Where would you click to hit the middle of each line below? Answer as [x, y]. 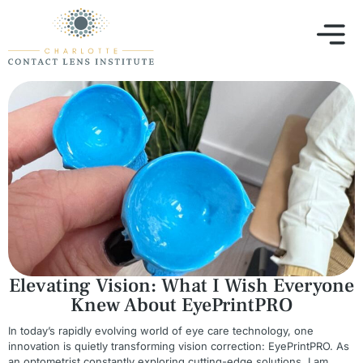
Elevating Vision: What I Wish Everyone [181, 286]
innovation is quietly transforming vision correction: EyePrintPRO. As [179, 346]
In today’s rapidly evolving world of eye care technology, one [161, 331]
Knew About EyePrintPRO [181, 305]
